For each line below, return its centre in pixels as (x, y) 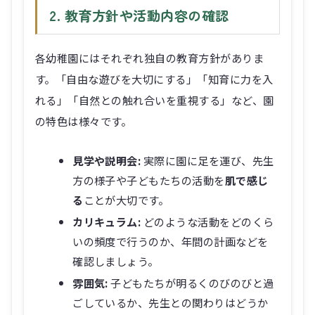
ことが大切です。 (126, 199)
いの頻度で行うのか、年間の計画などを (171, 241)
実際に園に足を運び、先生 (207, 160)
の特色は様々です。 (84, 121)
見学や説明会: (107, 160)
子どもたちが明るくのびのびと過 (191, 282)
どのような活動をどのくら (207, 221)
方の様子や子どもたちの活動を (149, 180)
